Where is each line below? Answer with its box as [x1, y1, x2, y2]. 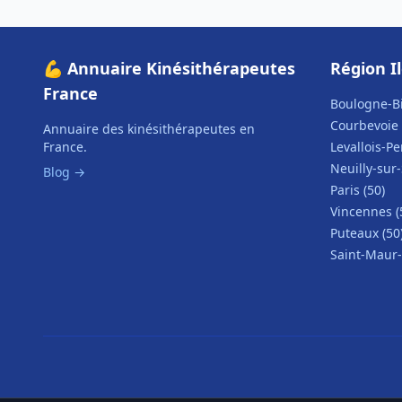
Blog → [43, 163, 85, 180]
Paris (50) [330, 181, 385, 198]
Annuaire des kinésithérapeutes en [43, 120, 255, 137]
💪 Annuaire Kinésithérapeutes [43, 57, 295, 79]
